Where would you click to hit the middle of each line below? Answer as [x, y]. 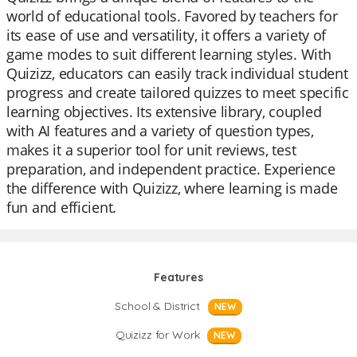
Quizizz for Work [157, 335]
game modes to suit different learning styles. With [169, 54]
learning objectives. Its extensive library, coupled [164, 112]
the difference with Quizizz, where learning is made [172, 188]
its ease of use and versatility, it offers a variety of [167, 35]
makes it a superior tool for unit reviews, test [151, 150]
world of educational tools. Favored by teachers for [172, 16]
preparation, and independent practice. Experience [171, 169]
